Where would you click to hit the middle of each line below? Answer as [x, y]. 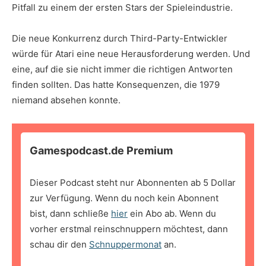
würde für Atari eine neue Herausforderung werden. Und [131, 54]
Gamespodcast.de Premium [101, 151]
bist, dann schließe [70, 214]
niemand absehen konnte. [66, 100]
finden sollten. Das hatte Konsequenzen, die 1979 [116, 85]
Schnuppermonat [125, 245]
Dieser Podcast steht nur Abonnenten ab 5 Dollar [133, 183]
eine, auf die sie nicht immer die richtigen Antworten [122, 69]
